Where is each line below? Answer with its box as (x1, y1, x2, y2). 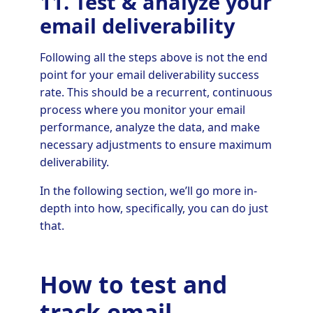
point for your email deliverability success (39, 67, 259, 83)
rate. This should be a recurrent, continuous (39, 85, 272, 101)
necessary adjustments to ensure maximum (39, 137, 272, 153)
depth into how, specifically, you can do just (39, 201, 268, 217)
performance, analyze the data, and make (39, 119, 260, 136)
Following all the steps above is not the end (39, 50, 268, 66)
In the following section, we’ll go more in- (39, 183, 257, 199)
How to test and (39, 268, 227, 300)
